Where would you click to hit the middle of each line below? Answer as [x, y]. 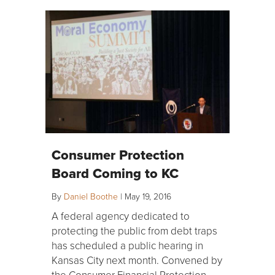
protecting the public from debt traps [134, 231]
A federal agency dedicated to [121, 216]
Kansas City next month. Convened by [137, 260]
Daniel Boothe [91, 196]
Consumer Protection [118, 155]
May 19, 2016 [148, 196]
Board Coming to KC [115, 173]
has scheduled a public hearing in [127, 246]
